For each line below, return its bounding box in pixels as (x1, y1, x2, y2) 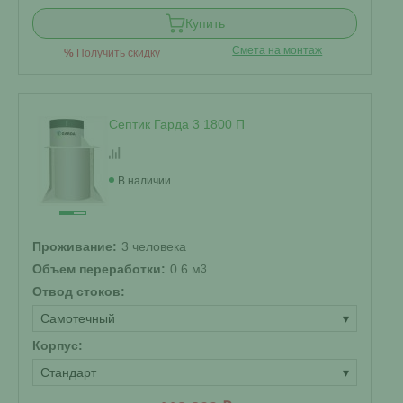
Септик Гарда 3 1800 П (109, 117, 245, 131)
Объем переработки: (32, 262, 166, 276)
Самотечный (40, 311, 115, 326)
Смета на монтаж (232, 44, 323, 57)
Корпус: (32, 338, 83, 353)
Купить (184, 16, 225, 31)
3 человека (121, 239, 186, 254)
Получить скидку (74, 47, 161, 59)
